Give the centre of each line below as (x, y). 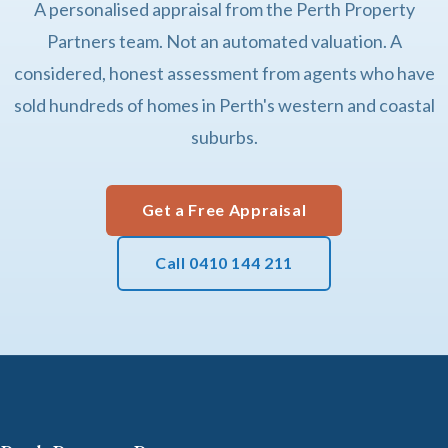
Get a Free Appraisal (224, 210)
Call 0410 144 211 (224, 263)
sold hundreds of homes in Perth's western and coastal (224, 104)
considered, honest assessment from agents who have (224, 72)
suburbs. (224, 136)
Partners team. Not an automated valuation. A (224, 40)
